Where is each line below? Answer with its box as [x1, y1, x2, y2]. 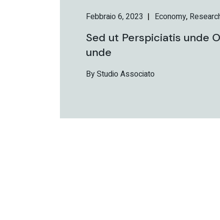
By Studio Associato [85, 68, 155, 80]
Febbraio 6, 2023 [85, 10, 143, 23]
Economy [154, 10, 186, 23]
